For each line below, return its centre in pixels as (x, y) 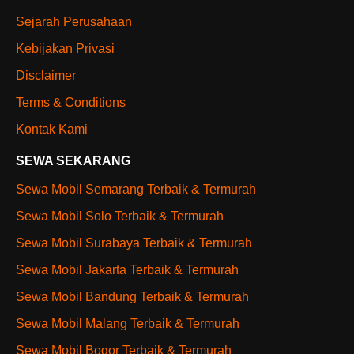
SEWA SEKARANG (73, 161)
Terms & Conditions (71, 103)
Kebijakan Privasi (65, 49)
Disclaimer (46, 76)
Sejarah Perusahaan (74, 22)
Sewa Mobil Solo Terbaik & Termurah (120, 217)
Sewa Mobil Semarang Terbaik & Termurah (136, 190)
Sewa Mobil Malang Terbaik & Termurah (128, 324)
